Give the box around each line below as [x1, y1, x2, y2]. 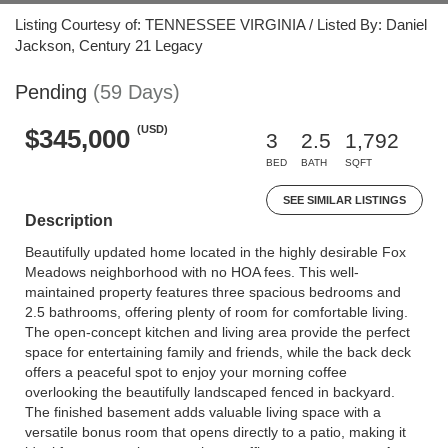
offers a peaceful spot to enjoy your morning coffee [25, 364, 347, 380]
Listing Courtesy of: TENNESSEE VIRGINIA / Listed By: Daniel [15, 16, 427, 33]
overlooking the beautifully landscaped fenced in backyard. [25, 384, 395, 400]
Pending [15, 81, 87, 103]
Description [25, 212, 113, 229]
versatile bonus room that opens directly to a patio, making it [25, 424, 406, 440]
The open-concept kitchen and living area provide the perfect [25, 324, 410, 340]
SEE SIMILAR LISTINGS [283, 194, 406, 206]
